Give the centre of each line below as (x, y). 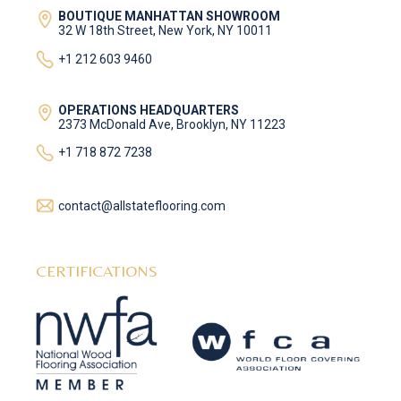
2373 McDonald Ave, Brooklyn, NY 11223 (172, 124)
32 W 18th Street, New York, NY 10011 (166, 31)
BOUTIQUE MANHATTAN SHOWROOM (170, 17)
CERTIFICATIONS (97, 271)
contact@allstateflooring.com (142, 205)
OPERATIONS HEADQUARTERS (149, 110)
